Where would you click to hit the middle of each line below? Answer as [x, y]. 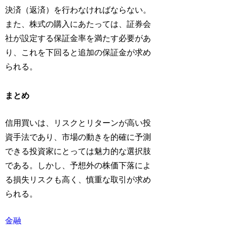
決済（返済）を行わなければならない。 [78, 10]
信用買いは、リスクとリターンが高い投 [78, 123]
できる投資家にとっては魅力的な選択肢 [78, 151]
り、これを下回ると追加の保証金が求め [78, 53]
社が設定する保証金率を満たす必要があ [78, 39]
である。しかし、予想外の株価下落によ [78, 165]
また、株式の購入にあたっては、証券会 [78, 24]
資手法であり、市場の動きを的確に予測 [78, 137]
